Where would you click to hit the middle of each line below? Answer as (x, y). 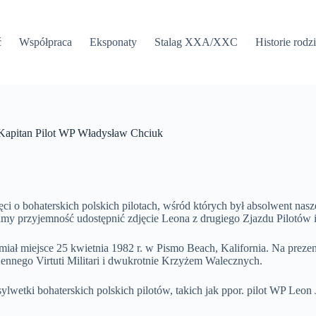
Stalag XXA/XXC (196, 42)
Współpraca (46, 42)
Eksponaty (114, 42)
